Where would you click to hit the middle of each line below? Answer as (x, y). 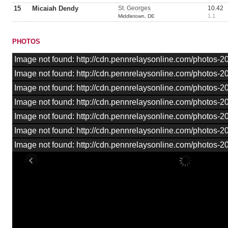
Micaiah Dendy (55, 8)
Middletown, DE (136, 16)
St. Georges (134, 8)
